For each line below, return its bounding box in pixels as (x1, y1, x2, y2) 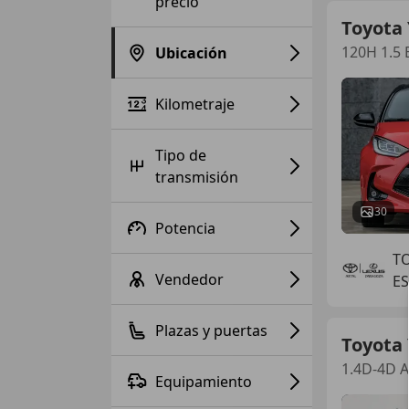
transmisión (155, 166, 238, 187)
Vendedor (155, 268, 224, 289)
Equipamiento (155, 371, 252, 392)
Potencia (155, 217, 215, 238)
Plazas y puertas (155, 320, 267, 341)
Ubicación (155, 42, 227, 63)
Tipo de (155, 144, 206, 165)
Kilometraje (155, 93, 235, 114)
